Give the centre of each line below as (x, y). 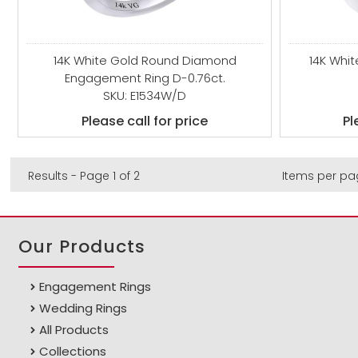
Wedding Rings (84, 308)
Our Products (82, 247)
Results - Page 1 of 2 (84, 176)
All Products (74, 330)
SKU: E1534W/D (145, 95)
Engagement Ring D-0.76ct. (145, 78)
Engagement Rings (95, 286)
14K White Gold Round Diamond (145, 60)
